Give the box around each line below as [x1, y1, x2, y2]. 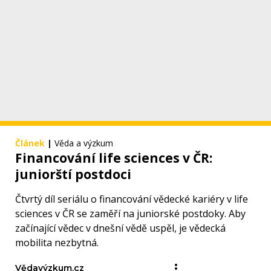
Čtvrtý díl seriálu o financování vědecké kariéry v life [15, 192, 248, 206]
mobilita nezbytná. [15, 236, 99, 250]
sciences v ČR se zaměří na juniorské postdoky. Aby [15, 207, 246, 221]
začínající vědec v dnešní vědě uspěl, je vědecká [15, 221, 226, 235]
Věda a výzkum [54, 137, 113, 149]
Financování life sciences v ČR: [15, 149, 212, 167]
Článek [15, 137, 45, 149]
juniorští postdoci [15, 166, 131, 183]
